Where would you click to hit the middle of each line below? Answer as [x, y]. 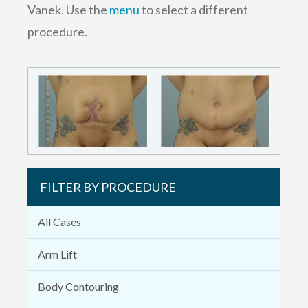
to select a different [194, 9]
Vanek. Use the [68, 9]
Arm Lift [57, 254]
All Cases [59, 221]
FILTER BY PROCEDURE [108, 187]
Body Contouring [78, 286]
